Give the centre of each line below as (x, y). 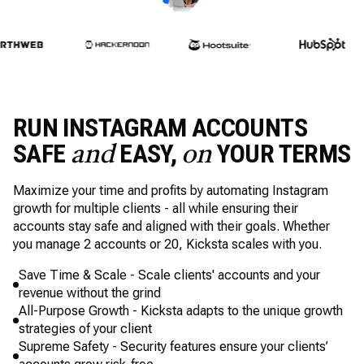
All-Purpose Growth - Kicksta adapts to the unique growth (181, 311)
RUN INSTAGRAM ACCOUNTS (160, 128)
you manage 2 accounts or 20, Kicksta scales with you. (167, 244)
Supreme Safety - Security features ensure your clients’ (173, 347)
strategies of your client (85, 329)
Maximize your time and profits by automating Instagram (171, 191)
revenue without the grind (90, 293)
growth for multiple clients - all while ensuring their (156, 208)
